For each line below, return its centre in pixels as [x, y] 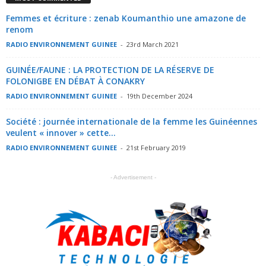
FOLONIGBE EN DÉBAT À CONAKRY [75, 81]
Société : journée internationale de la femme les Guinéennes [132, 121]
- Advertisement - [133, 177]
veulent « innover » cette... [61, 132]
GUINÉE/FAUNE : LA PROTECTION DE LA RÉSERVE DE [110, 69]
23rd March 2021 [153, 44]
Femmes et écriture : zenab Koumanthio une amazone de [126, 18]
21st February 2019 [156, 147]
